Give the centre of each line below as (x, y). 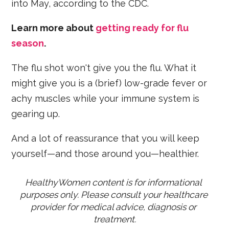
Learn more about (54, 28)
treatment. (114, 219)
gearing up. (36, 114)
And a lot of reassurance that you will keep (106, 138)
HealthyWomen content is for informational (113, 182)
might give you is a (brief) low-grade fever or (109, 83)
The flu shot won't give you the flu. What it (104, 68)
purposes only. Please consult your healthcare (113, 194)
